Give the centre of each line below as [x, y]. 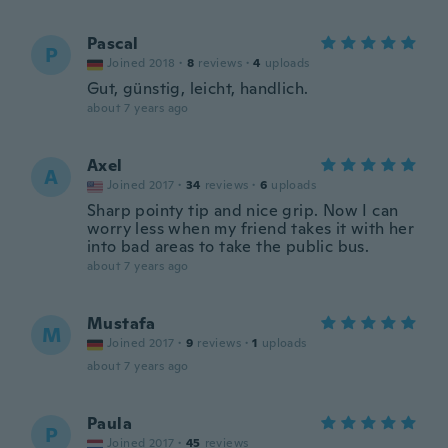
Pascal [113, 43]
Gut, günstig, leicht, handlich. [198, 88]
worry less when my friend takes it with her [251, 228]
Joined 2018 [141, 63]
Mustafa [121, 323]
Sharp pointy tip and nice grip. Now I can [243, 210]
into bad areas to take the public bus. [228, 246]
